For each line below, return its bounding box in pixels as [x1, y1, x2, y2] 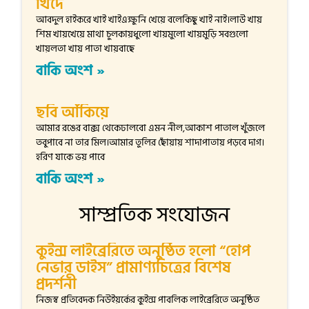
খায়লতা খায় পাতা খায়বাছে [36, 40, 135, 57]
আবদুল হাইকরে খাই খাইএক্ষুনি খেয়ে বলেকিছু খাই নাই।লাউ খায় [36, 11, 263, 28]
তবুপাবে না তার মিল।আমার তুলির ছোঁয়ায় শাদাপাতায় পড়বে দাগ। [36, 134, 265, 150]
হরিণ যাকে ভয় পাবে [36, 148, 106, 165]
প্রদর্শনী [36, 271, 77, 297]
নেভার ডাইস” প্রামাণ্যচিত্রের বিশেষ [36, 255, 232, 280]
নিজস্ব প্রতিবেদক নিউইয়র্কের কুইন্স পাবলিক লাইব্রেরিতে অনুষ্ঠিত [36, 291, 260, 308]
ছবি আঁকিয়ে [36, 99, 110, 125]
